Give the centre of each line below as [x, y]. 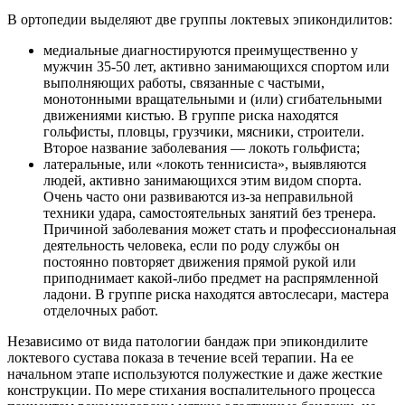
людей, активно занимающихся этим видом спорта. [202, 180]
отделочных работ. [101, 310]
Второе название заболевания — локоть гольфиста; [202, 147]
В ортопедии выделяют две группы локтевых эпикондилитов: [200, 19]
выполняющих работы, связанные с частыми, [184, 82]
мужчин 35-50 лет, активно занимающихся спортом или [217, 66]
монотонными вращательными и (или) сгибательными [213, 99]
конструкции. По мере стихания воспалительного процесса [191, 390]
